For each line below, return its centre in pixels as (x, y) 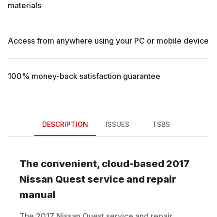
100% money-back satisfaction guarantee (84, 76)
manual (38, 194)
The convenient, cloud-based (93, 163)
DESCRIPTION (65, 124)
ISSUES (117, 124)
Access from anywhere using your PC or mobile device (108, 40)
